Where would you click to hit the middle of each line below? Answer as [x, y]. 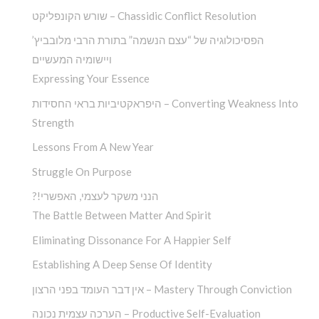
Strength [53, 122]
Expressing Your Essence [91, 79]
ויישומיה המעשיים [72, 59]
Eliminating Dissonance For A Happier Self [132, 240]
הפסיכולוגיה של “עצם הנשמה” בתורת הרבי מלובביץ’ [148, 40]
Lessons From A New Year [93, 147]
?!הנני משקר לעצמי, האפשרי [100, 196]
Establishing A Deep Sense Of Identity [122, 265]
